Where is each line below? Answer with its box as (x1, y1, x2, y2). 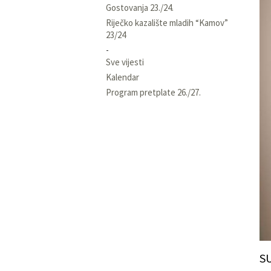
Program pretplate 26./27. (106, 86, 201, 98)
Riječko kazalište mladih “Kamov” (106, 16, 228, 28)
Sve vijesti (106, 56, 144, 68)
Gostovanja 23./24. (106, 1, 174, 13)
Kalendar (106, 71, 139, 83)
